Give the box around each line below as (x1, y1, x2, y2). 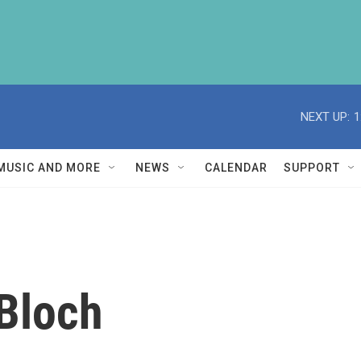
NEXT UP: (301, 109, 350, 124)
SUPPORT (284, 161, 340, 174)
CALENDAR (205, 161, 268, 174)
